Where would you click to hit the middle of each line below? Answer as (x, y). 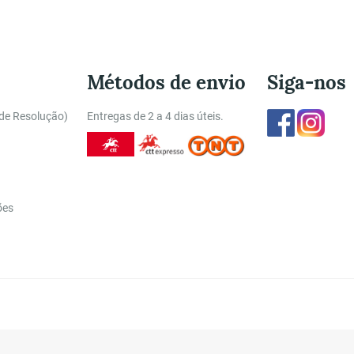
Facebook (318, 115)
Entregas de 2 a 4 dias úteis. (155, 116)
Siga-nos (307, 82)
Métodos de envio (166, 82)
